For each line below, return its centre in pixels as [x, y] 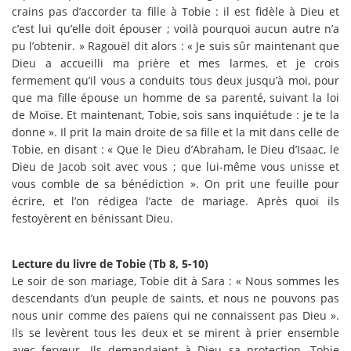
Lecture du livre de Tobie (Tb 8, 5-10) [110, 263]
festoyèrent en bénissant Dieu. [92, 218]
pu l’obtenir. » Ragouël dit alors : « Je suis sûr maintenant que [175, 45]
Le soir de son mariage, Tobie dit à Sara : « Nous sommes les [175, 280]
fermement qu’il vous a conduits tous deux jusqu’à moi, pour [175, 80]
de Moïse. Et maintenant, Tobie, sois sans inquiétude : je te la [175, 114]
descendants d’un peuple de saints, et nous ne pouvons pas [175, 298]
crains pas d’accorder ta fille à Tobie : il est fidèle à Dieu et [175, 11]
